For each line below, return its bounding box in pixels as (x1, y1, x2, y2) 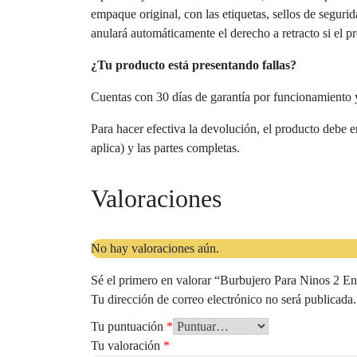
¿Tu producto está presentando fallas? (91, 57, 296, 72)
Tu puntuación (91, 319, 167, 333)
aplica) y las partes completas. (91, 140, 240, 155)
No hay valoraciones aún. (91, 241, 219, 255)
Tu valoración (91, 338, 163, 352)
